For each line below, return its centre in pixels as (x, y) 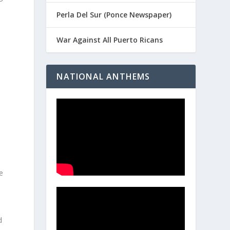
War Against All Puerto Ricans (110, 40)
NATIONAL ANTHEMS (103, 76)
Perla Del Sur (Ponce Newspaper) (114, 15)
